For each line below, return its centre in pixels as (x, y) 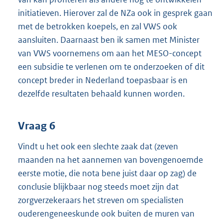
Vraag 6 (37, 126)
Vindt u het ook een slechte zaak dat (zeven (98, 147)
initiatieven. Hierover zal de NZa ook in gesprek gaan (115, 13)
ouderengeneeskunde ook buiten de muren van (106, 214)
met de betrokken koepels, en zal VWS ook (98, 26)
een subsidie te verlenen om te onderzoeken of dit (111, 66)
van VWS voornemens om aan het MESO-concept (110, 53)
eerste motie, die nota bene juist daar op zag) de (107, 173)
